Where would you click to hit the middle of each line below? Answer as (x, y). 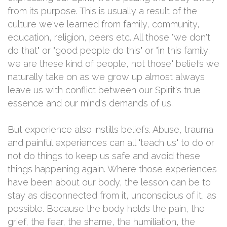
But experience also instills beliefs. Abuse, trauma (110, 129)
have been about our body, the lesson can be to (109, 182)
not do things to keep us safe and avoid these (104, 156)
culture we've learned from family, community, (104, 24)
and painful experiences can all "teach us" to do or (111, 143)
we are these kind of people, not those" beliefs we (113, 64)
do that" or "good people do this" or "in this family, (109, 50)
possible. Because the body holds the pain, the (106, 209)
